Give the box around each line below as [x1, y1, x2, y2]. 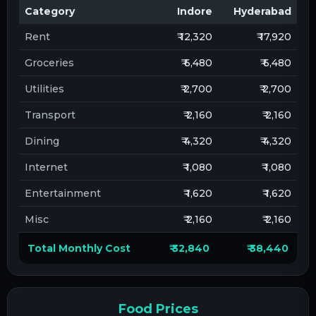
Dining [25, 134, 59, 147]
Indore [177, 4, 212, 18]
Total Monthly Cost [28, 241, 130, 255]
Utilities [25, 82, 64, 95]
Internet [25, 160, 68, 174]
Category [25, 4, 75, 18]
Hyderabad [233, 4, 291, 18]
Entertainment [25, 186, 101, 200]
